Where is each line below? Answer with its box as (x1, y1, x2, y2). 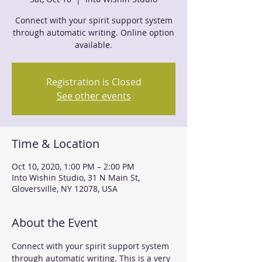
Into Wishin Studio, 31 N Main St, (12, 172, 140, 183)
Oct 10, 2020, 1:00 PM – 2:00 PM (12, 161, 135, 172)
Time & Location (12, 136, 99, 151)
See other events (56, 89, 131, 102)
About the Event (12, 215, 98, 230)
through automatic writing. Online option (13, 27, 174, 38)
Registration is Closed (46, 75, 142, 88)
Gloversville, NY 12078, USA (12, 183, 118, 194)
